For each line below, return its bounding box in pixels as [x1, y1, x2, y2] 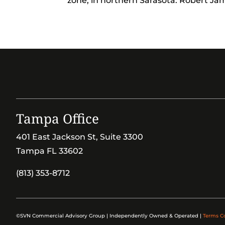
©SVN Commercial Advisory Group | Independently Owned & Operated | [16, 212, 203, 219]
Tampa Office [16, 109, 99, 128]
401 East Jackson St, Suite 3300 [16, 132, 143, 142]
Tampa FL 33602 [16, 146, 83, 156]
